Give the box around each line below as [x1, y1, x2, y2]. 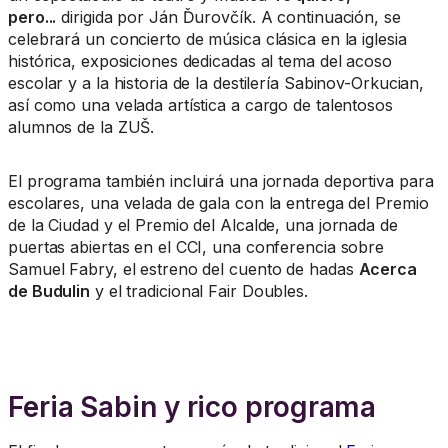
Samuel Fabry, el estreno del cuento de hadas [8, 259, 359, 280]
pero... [8, 7, 57, 28]
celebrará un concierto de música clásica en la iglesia [8, 29, 407, 50]
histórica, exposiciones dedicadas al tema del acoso [8, 51, 392, 72]
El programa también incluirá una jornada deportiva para [8, 171, 434, 192]
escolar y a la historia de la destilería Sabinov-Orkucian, [8, 73, 425, 94]
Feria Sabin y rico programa [8, 390, 377, 425]
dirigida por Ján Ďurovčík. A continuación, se [56, 7, 401, 28]
